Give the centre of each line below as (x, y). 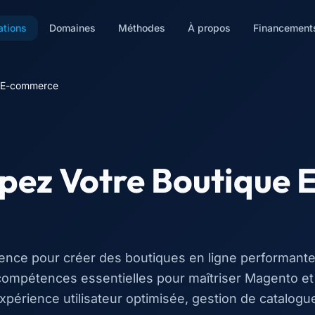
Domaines (72, 28)
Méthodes (141, 28)
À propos (209, 28)
